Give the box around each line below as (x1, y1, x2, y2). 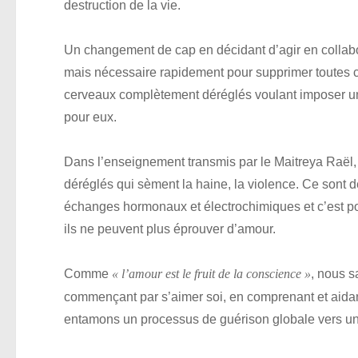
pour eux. (64, 109, 117, 125)
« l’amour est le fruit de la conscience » (112, 267, 311, 282)
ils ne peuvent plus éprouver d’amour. (64, 221, 276, 237)
